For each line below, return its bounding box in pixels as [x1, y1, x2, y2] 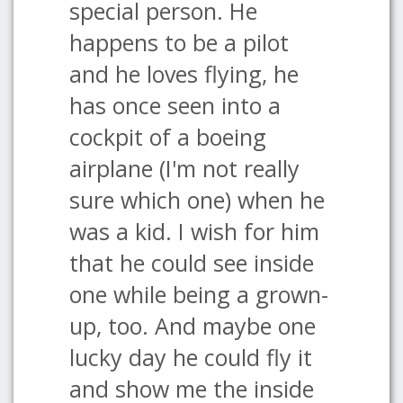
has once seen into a [69, 90, 281, 121]
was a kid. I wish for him [69, 216, 319, 246]
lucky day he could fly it [69, 342, 312, 372]
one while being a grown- [69, 279, 328, 309]
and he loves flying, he [69, 58, 299, 89]
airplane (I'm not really [69, 153, 300, 184]
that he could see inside [69, 247, 314, 278]
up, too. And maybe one [69, 310, 316, 341]
